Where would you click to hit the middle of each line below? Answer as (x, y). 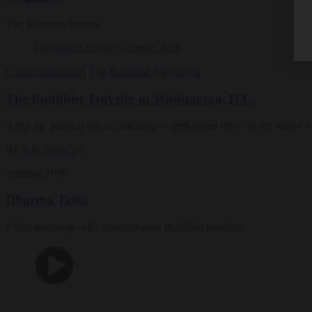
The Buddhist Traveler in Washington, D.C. (131, 98)
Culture (22, 72)
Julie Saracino (52, 149)
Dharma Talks (47, 200)
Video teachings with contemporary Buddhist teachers (124, 227)
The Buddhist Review (54, 24)
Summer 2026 (37, 173)
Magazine (60, 72)
